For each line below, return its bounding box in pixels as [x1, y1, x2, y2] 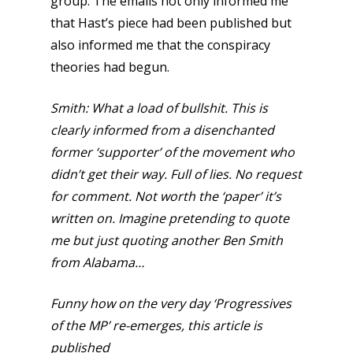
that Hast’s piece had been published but [50, 14, 292, 32]
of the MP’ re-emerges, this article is [50, 317, 262, 334]
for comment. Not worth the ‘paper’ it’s [50, 188, 281, 205]
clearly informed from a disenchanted [50, 121, 274, 139]
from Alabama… [50, 254, 144, 271]
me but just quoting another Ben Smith [50, 232, 283, 249]
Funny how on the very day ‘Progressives [50, 295, 292, 312]
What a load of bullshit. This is [91, 99, 268, 117]
